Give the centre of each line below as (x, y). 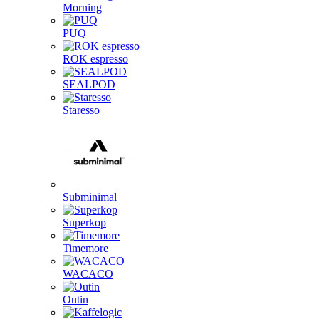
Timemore (85, 248)
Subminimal (90, 197)
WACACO (88, 274)
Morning (82, 7)
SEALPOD (89, 84)
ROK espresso (95, 59)
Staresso (81, 110)
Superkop (84, 223)
